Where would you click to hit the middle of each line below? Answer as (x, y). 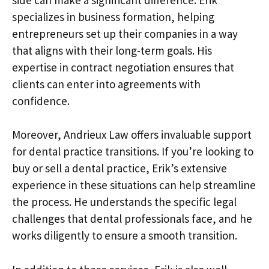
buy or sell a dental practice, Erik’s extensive (119, 168)
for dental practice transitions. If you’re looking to (133, 151)
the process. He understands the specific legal (124, 202)
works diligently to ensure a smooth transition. (125, 235)
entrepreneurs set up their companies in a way (125, 33)
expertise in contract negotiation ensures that (123, 67)
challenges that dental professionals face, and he (132, 219)
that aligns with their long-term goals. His (112, 50)
